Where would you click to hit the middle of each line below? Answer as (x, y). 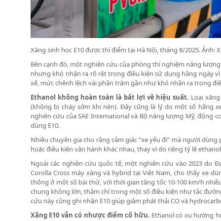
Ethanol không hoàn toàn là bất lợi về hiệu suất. (110, 97)
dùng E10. (45, 125)
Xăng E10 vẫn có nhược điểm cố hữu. (90, 215)
